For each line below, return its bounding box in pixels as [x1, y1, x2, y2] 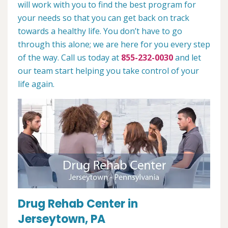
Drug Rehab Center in [18, 196, 138, 212]
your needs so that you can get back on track [18, 12, 189, 23]
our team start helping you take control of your [18, 65, 199, 76]
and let [173, 52, 201, 63]
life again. [18, 78, 54, 90]
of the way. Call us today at [18, 52, 121, 63]
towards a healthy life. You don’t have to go [18, 25, 182, 37]
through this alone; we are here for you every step [18, 39, 210, 50]
